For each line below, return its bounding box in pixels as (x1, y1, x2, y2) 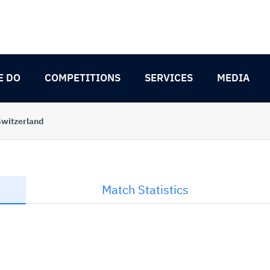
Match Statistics (101, 181, 189, 198)
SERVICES (145, 71, 193, 84)
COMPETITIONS (45, 71, 121, 84)
